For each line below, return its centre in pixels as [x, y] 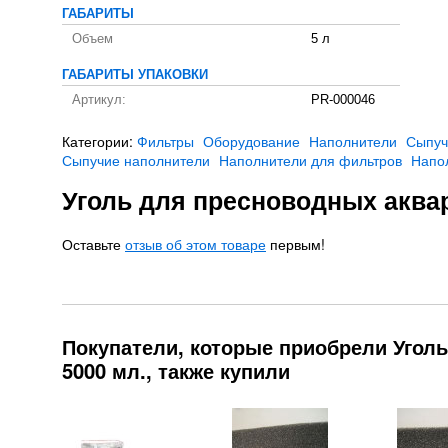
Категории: [99, 140]
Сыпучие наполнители [136, 159]
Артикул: [99, 99]
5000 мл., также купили [176, 370]
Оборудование [251, 140]
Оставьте [93, 243]
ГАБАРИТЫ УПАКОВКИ [135, 74]
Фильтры [165, 140]
